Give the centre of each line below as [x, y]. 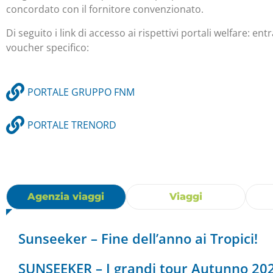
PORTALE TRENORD [72, 125]
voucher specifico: [49, 47]
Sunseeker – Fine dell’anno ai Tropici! [138, 238]
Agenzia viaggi [66, 197]
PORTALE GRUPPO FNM [81, 92]
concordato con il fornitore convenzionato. [105, 9]
